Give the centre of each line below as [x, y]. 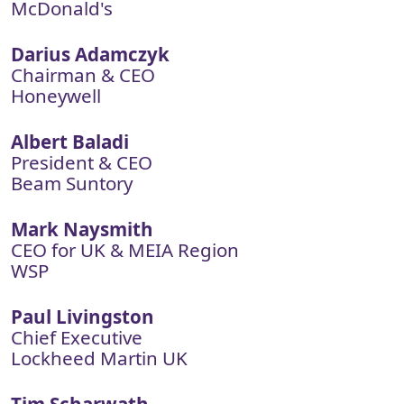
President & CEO [82, 162]
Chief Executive [77, 337]
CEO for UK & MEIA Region [125, 250]
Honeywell [56, 96]
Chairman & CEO [83, 75]
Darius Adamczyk [90, 54]
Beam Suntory [72, 183]
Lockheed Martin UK [99, 358]
